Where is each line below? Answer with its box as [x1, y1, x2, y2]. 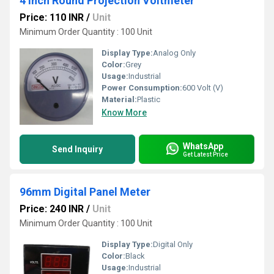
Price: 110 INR [20, 12, 84, 23]
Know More [102, 108, 147, 117]
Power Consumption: [102, 83, 182, 92]
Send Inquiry [52, 144, 103, 154]
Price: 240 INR [20, 203, 84, 215]
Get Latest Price [183, 150, 228, 158]
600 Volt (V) [182, 83, 223, 92]
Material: [102, 95, 137, 104]
